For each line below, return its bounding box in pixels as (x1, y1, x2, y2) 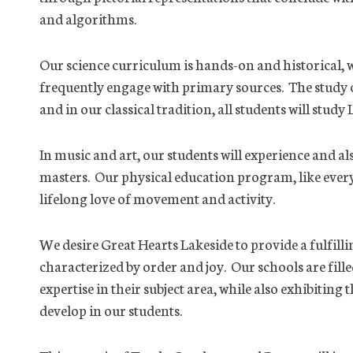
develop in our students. (39, 299, 182, 320)
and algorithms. (39, 8, 136, 28)
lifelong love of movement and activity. (39, 188, 275, 208)
